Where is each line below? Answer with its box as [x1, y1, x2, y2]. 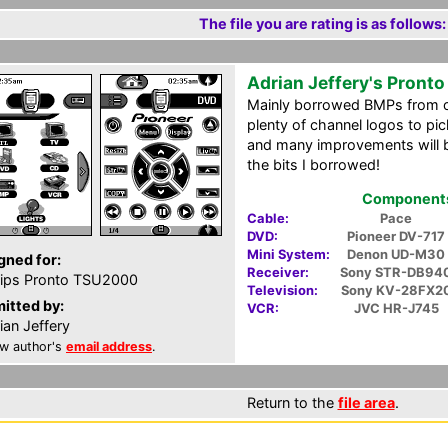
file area [337, 394, 395, 411]
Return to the [246, 394, 338, 411]
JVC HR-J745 [353, 300, 439, 317]
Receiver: [247, 264, 309, 281]
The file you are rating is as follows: [199, 15, 446, 32]
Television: [247, 282, 318, 299]
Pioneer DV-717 [347, 228, 445, 245]
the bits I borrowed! [247, 156, 380, 173]
